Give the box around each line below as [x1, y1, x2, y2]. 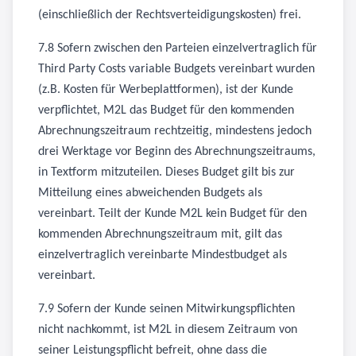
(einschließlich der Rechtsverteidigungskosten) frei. [38, 9, 301, 21]
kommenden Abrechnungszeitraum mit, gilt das [38, 228, 282, 241]
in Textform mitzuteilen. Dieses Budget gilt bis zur [38, 166, 295, 179]
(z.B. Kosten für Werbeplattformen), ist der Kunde [38, 83, 293, 96]
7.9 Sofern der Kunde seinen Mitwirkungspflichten [38, 303, 295, 315]
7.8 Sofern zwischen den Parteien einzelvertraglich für [38, 42, 317, 55]
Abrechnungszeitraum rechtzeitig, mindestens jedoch [38, 125, 311, 137]
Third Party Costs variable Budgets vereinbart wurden [38, 63, 315, 75]
